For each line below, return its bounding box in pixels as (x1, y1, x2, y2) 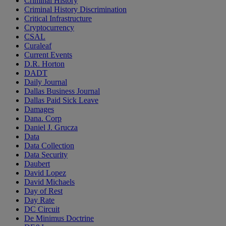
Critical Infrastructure (24, 14, 92, 23)
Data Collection (24, 141, 74, 150)
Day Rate (24, 196, 54, 205)
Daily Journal (24, 78, 67, 87)
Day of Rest (24, 187, 63, 196)
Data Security (24, 150, 68, 159)
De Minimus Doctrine (24, 214, 94, 223)
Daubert (24, 159, 50, 168)
